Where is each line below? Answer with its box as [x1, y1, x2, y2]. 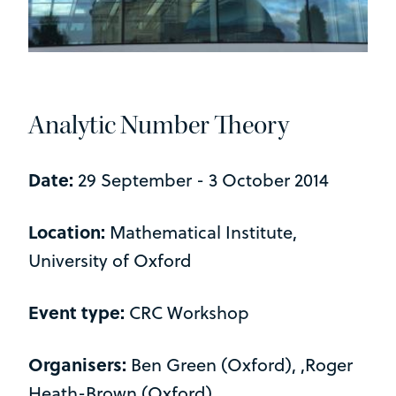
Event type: [28, 298, 125, 324]
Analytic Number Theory [28, 107, 289, 141]
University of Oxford [28, 247, 192, 273]
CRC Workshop [125, 299, 249, 325]
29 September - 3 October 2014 [73, 166, 329, 193]
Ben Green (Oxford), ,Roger [131, 351, 353, 377]
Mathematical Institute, [110, 218, 297, 245]
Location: [28, 217, 110, 244]
